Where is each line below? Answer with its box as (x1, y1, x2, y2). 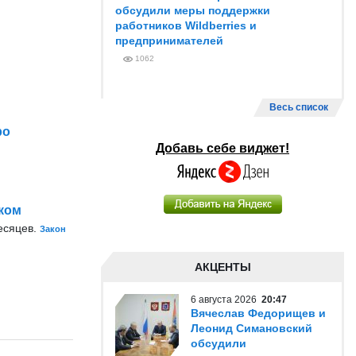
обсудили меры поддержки (115, 4, 270, 17)
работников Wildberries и (115, 19, 257, 32)
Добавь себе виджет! (156, 141, 289, 155)
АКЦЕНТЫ (194, 261, 251, 273)
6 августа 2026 (191, 294, 261, 305)
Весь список (269, 102, 328, 113)
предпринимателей (115, 34, 223, 47)
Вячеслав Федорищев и (191, 307, 326, 319)
